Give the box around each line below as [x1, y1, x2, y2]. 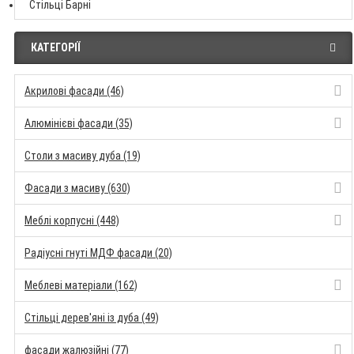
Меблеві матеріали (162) [24, 279, 137, 292]
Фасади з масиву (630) [24, 182, 130, 194]
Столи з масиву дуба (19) [24, 149, 141, 162]
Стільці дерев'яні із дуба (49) [24, 311, 159, 324]
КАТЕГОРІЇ [31, 41, 80, 54]
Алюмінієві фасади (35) [24, 117, 133, 130]
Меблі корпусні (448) [24, 214, 119, 227]
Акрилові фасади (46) [24, 85, 124, 97]
